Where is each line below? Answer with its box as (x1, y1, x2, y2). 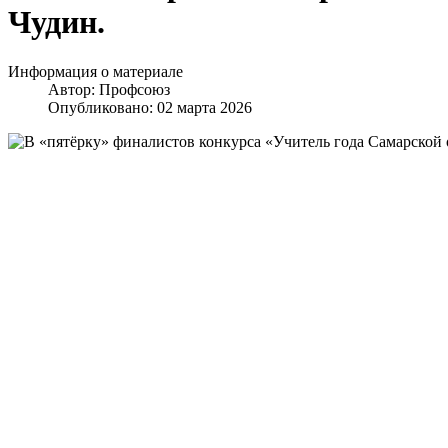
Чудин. (8, 4, 105, 41)
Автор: (48, 80, 99, 98)
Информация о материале (8, 62, 183, 80)
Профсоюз (99, 80, 170, 98)
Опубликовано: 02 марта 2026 (48, 98, 252, 116)
